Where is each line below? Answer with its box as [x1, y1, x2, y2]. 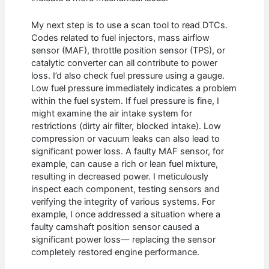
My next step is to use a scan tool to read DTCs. [31, 19, 228, 31]
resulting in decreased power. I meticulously [31, 171, 209, 182]
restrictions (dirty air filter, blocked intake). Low [31, 120, 222, 131]
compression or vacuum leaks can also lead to [31, 133, 220, 144]
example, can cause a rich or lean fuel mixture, [31, 158, 219, 169]
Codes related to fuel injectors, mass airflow [31, 32, 210, 43]
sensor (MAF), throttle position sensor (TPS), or [31, 44, 226, 56]
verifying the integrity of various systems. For [31, 196, 216, 207]
